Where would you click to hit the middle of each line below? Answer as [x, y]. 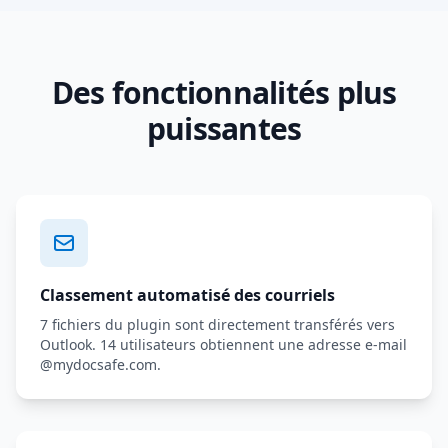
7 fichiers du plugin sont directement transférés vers [217, 324]
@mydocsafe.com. [100, 364]
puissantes [224, 128]
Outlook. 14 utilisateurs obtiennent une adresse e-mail [223, 344]
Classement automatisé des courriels [187, 295]
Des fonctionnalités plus [224, 92]
